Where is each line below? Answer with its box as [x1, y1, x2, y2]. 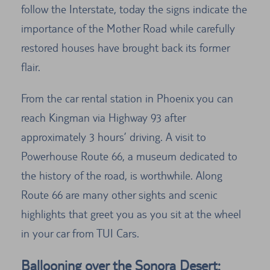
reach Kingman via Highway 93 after [21, 111, 186, 125]
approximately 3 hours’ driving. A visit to [21, 130, 206, 144]
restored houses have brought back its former [21, 41, 230, 55]
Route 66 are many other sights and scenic [21, 188, 218, 202]
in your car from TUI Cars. [21, 227, 139, 240]
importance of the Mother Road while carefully [21, 22, 235, 36]
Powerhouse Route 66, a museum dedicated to [21, 149, 237, 163]
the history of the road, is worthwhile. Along [21, 169, 222, 183]
